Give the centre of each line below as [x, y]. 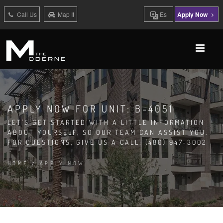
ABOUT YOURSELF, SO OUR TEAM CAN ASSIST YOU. [108, 132]
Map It [66, 14]
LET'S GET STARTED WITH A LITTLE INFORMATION [106, 122]
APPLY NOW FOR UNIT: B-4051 [91, 109]
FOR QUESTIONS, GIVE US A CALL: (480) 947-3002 [107, 142]
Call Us [26, 14]
